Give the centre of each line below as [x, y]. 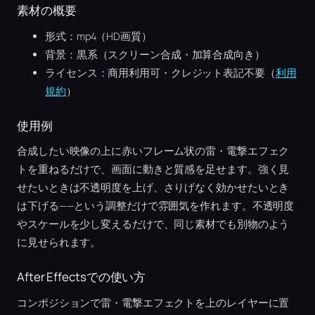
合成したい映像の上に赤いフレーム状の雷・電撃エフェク [153, 151]
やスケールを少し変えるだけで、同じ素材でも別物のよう [153, 224]
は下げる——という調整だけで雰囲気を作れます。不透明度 [156, 206]
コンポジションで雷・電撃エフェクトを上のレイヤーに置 [153, 302]
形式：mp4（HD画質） [98, 36]
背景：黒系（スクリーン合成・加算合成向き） [155, 54]
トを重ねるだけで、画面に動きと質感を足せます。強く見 [153, 169]
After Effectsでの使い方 [82, 277]
